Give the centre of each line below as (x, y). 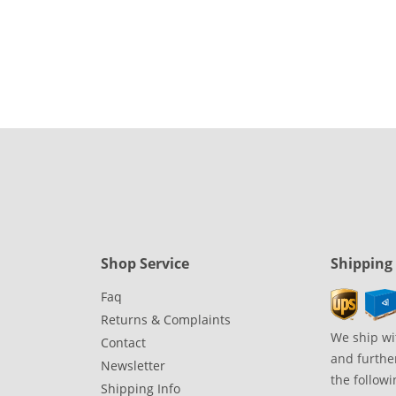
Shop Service (145, 264)
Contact (123, 343)
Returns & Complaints (166, 320)
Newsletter (133, 366)
